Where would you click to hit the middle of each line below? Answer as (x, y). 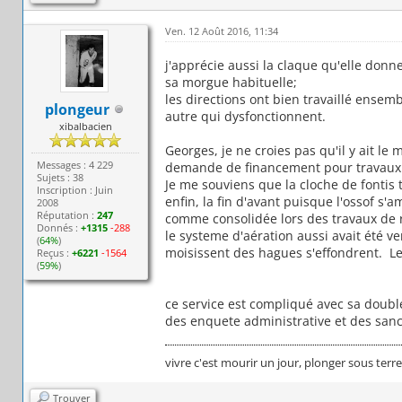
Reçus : (55, 252)
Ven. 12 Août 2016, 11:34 (221, 31)
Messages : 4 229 (75, 164)
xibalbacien (85, 126)
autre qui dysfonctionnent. (245, 116)
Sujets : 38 (61, 177)
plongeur (77, 109)
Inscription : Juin (75, 189)
